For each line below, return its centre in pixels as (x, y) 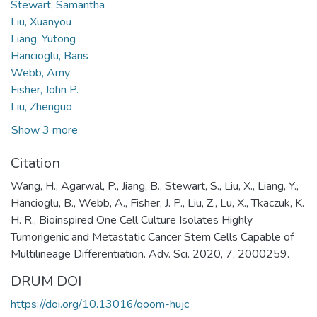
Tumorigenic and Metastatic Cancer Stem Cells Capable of (152, 237)
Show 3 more (45, 130)
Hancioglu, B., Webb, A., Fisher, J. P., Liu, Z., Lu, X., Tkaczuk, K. (157, 203)
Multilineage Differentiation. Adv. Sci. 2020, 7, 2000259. (150, 254)
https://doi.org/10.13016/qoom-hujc (100, 304)
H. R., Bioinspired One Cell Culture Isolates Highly (132, 220)
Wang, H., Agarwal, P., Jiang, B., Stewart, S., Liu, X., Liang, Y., (155, 186)
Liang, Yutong (43, 39)
